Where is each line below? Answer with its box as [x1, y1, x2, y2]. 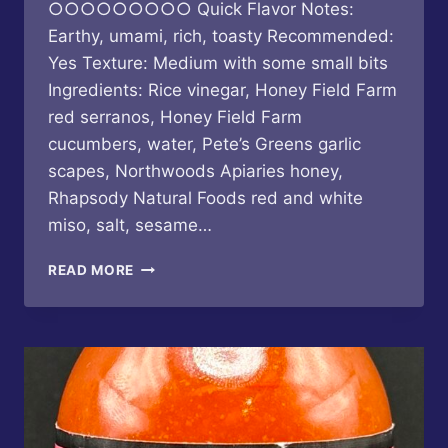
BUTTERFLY [133, 257, 219, 274]
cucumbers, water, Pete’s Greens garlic [48, 134, 361, 155]
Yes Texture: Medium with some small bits [48, 53, 388, 74]
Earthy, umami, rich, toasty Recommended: [48, 26, 394, 47]
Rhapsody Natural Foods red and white [48, 188, 363, 209]
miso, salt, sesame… [48, 215, 212, 236]
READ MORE [48, 262, 135, 279]
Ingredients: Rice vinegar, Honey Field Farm [48, 80, 397, 101]
